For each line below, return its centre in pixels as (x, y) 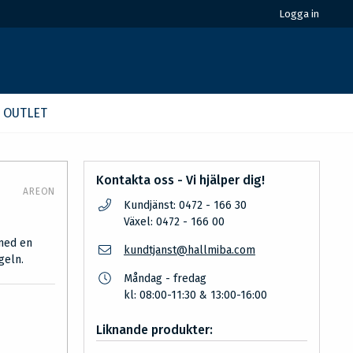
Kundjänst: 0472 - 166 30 (185, 205)
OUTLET (25, 113)
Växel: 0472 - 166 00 (174, 222)
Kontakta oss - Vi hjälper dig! (180, 180)
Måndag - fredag (165, 279)
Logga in (299, 14)
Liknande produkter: (154, 330)
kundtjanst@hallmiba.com (190, 250)
